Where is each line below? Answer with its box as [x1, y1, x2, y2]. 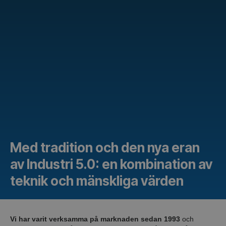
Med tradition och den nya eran [10, 139, 200, 155]
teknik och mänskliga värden [10, 173, 184, 189]
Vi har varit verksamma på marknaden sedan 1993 [10, 214, 180, 223]
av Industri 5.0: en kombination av [10, 156, 212, 172]
